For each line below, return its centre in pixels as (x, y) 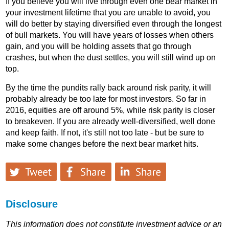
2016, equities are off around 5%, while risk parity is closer (111, 110)
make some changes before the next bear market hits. (102, 144)
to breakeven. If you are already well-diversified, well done (111, 121)
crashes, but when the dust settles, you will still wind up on (111, 57)
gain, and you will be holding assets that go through (99, 46)
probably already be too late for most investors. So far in (106, 99)
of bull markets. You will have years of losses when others (110, 35)
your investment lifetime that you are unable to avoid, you (108, 12)
